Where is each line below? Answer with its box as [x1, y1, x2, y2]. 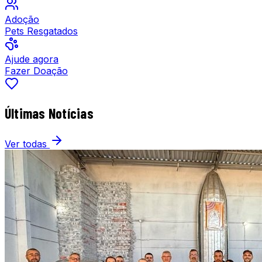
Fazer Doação [5, 64, 68, 77]
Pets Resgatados [5, 25, 78, 37]
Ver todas [5, 137, 50, 150]
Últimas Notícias [5, 104, 94, 122]
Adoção [5, 13, 39, 25]
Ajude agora [5, 53, 58, 65]
